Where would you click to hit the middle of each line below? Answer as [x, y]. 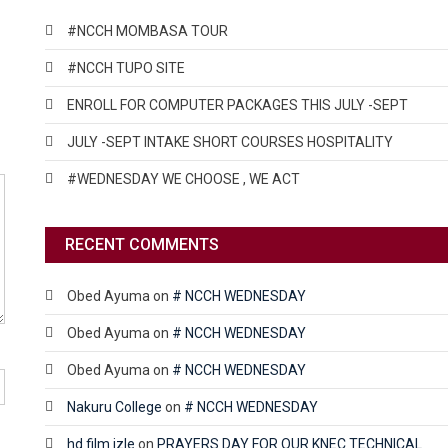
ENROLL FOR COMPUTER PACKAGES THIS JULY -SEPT [237, 104]
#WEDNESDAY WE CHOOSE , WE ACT [183, 178]
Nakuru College [114, 406]
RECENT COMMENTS [141, 244]
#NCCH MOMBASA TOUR [147, 30]
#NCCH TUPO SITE [125, 67]
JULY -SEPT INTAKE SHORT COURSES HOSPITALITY [229, 141]
